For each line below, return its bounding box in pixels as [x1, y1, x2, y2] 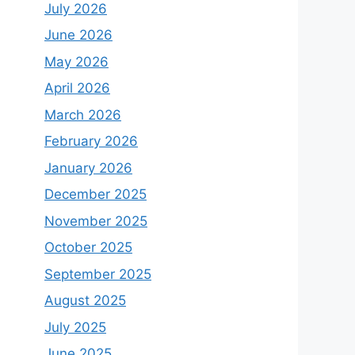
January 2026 [44, 159, 132, 176]
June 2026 [44, 27, 113, 44]
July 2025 [44, 319, 106, 335]
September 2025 [44, 265, 151, 282]
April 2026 [44, 80, 110, 97]
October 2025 [44, 239, 132, 256]
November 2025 [44, 212, 147, 229]
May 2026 [44, 53, 109, 70]
